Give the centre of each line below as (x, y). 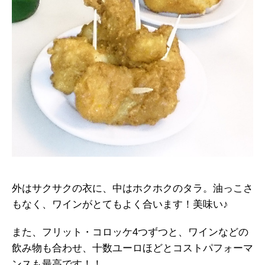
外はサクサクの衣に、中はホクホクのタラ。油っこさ (132, 188)
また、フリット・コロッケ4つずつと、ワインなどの (130, 232)
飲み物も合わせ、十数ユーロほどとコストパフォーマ (132, 248)
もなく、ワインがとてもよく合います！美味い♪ (120, 204)
